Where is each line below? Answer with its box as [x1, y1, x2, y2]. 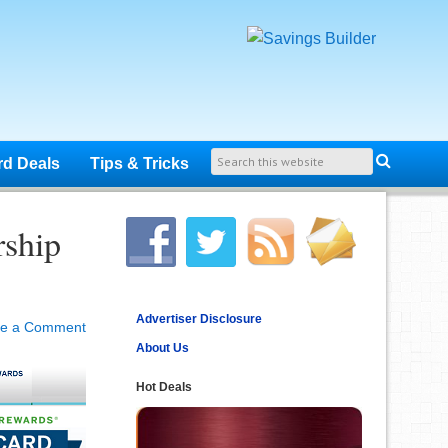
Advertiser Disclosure [136, 312, 262, 326]
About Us [136, 341, 189, 355]
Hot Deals [136, 380, 192, 394]
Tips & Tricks [90, 155, 189, 172]
